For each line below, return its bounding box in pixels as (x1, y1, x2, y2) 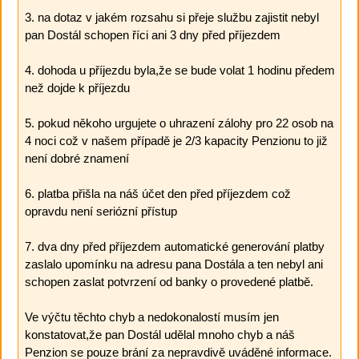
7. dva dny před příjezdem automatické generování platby (24, 239, 325, 253)
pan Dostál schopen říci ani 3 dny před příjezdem (24, 27, 280, 42)
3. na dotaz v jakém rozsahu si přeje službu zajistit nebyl (24, 10, 319, 24)
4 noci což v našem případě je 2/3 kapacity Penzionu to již (24, 133, 328, 147)
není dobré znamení (24, 151, 129, 165)
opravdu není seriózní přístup (24, 204, 177, 218)
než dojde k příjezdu (24, 80, 130, 95)
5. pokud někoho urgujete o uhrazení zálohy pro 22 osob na (24, 115, 333, 130)
